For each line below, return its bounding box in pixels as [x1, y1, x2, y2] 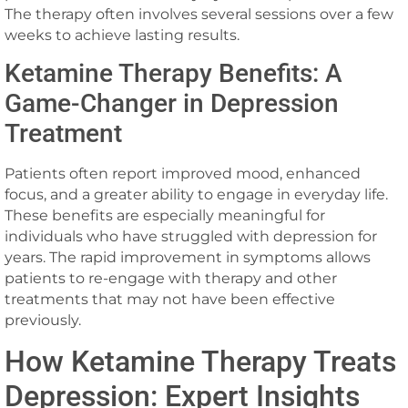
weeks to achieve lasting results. [5, 25, 240, 44]
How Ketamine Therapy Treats [5, 343, 396, 379]
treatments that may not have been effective [5, 291, 335, 309]
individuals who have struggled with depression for [5, 228, 377, 246]
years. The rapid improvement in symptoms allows [5, 249, 371, 267]
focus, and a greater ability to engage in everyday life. [5, 186, 388, 204]
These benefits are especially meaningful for [5, 207, 325, 225]
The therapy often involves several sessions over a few [5, 5, 393, 23]
